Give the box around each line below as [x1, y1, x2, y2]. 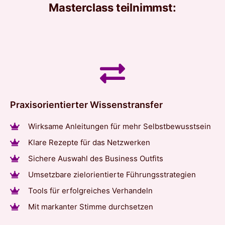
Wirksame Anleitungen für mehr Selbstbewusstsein [28, 121, 211, 131]
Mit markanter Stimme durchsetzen [28, 201, 153, 211]
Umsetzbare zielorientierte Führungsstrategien [28, 169, 196, 179]
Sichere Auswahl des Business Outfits [28, 153, 163, 163]
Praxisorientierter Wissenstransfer [10, 99, 163, 110]
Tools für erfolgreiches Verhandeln [28, 185, 153, 195]
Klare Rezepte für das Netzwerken [28, 137, 150, 147]
